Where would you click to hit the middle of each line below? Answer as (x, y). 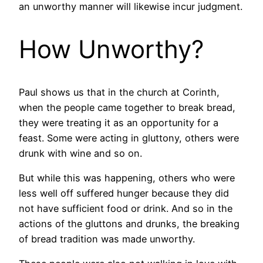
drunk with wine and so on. (80, 153)
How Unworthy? (111, 49)
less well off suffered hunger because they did (124, 193)
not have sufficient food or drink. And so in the (126, 209)
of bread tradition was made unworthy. (107, 239)
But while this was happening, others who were (127, 178)
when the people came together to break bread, (127, 107)
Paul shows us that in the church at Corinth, (119, 92)
